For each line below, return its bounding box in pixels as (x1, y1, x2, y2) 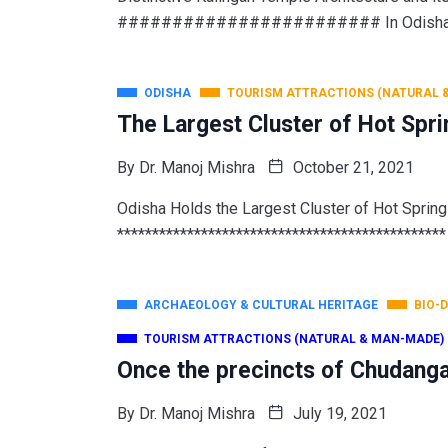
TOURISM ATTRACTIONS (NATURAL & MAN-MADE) (144, 331, 444, 346)
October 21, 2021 (289, 157, 414, 177)
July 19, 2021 (289, 403, 387, 423)
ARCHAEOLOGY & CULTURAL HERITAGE (144, 297, 378, 312)
